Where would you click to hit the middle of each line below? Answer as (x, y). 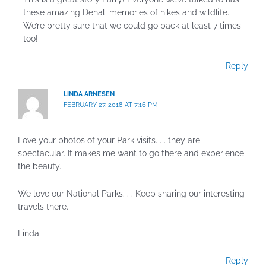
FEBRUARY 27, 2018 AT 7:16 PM (111, 105)
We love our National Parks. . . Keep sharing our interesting (131, 193)
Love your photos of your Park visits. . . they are (109, 140)
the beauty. (39, 166)
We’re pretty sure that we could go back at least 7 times (132, 26)
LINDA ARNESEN (89, 94)
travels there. (43, 206)
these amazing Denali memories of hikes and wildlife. (126, 13)
